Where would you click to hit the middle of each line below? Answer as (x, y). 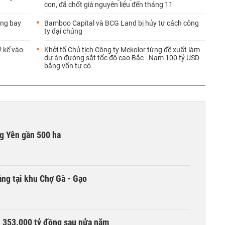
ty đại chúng (63, 31)
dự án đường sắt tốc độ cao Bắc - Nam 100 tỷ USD (122, 58)
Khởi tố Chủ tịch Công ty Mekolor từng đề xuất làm (122, 50)
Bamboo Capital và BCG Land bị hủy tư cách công (122, 23)
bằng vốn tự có (68, 66)
